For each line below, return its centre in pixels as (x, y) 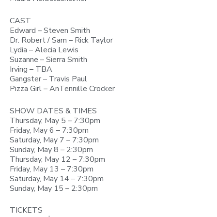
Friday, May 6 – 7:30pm (49, 130)
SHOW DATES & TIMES (53, 111)
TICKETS (26, 210)
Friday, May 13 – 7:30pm (52, 169)
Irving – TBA (31, 69)
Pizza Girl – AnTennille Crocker (62, 88)
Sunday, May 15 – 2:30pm (54, 188)
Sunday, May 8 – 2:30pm (51, 149)
